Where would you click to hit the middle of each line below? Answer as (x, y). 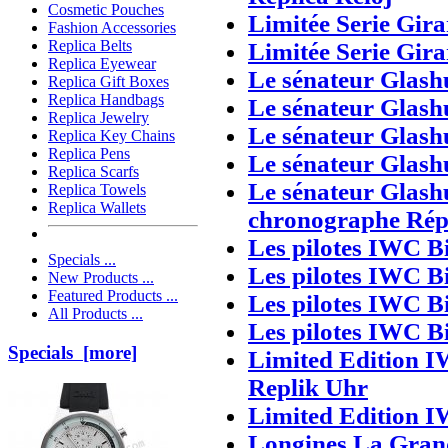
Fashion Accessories (112, 28)
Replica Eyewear (102, 64)
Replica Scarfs (93, 172)
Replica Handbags (106, 100)
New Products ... (101, 278)
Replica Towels (97, 190)
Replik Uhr (308, 387)
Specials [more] (72, 353)
